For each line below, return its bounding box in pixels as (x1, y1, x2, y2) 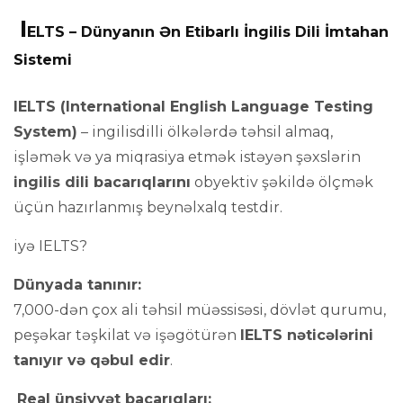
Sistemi (13, 51, 72, 68)
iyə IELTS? (13, 237, 87, 255)
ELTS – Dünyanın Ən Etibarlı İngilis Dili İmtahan (27, 23, 389, 40)
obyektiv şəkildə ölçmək (191, 174, 373, 191)
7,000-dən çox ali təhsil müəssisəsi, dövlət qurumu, (13, 301, 386, 318)
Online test (18, 16, 92, 32)
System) (13, 123, 77, 140)
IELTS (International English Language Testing (13, 98, 373, 115)
